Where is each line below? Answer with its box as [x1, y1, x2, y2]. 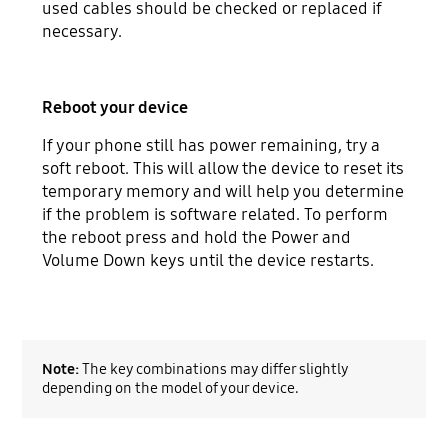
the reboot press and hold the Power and [42, 226, 352, 248]
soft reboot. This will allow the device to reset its [42, 157, 405, 179]
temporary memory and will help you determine [42, 180, 405, 202]
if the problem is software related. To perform [42, 203, 389, 225]
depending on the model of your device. [42, 378, 300, 397]
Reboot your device [42, 97, 189, 119]
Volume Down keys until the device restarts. [42, 249, 375, 271]
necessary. [42, 21, 123, 43]
